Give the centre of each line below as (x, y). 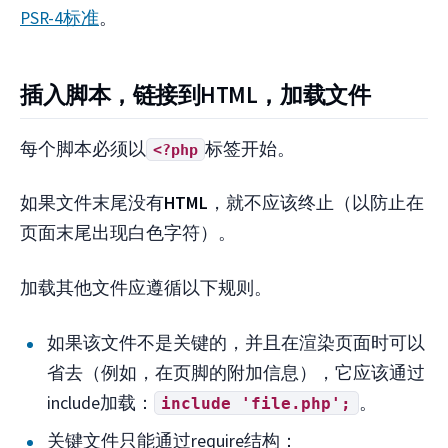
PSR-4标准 (59, 18)
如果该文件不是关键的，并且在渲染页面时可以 (236, 342)
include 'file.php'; (256, 403)
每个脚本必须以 (83, 148)
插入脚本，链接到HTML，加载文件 (195, 94)
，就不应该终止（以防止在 (316, 203)
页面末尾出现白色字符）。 (128, 233)
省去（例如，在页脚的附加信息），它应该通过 (236, 372)
